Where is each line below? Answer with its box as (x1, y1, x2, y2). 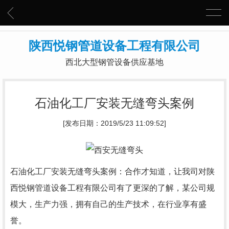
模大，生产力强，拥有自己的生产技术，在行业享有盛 (10, 199, 207, 209)
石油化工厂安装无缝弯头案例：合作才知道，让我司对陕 (10, 167, 215, 176)
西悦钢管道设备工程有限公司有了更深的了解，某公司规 (10, 183, 215, 192)
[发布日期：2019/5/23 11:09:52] (63, 120, 166, 127)
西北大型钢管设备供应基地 (65, 58, 164, 66)
